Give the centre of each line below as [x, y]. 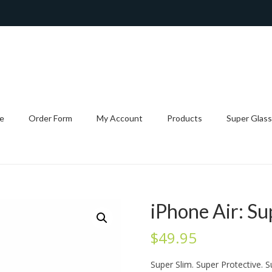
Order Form [50, 118]
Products [185, 118]
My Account [120, 118]
